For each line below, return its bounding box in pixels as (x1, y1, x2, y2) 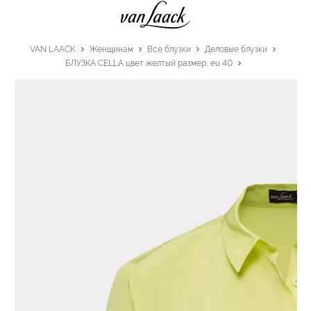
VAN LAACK (30, 44, 76, 54)
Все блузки (147, 44, 191, 54)
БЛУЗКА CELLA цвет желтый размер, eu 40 (65, 58, 233, 68)
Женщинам (90, 44, 133, 54)
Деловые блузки (205, 44, 267, 54)
